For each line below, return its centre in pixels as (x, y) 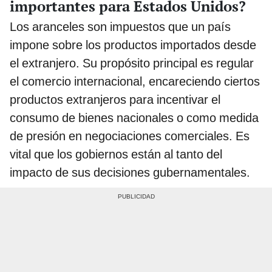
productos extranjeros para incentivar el (115, 99)
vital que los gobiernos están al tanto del (116, 154)
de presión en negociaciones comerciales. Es (130, 136)
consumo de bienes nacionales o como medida (134, 117)
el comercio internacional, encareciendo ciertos (135, 81)
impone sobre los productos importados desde (133, 45)
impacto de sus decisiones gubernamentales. (130, 172)
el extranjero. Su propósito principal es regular (132, 63)
